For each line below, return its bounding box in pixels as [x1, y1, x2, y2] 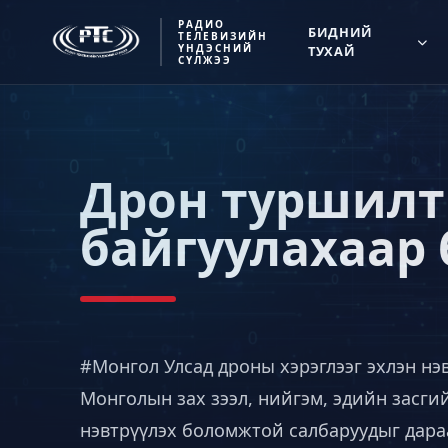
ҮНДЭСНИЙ [177, 41, 253, 55]
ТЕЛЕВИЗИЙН [177, 29, 268, 43]
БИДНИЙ [308, 23, 373, 41]
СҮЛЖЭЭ [177, 53, 232, 67]
